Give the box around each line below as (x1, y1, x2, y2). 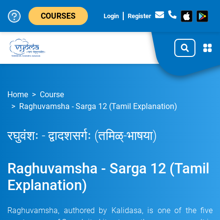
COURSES (41, 11, 76, 21)
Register (128, 12, 151, 20)
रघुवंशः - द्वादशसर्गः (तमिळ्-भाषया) (7, 128, 157, 143)
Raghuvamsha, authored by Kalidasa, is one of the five (7, 205, 213, 215)
